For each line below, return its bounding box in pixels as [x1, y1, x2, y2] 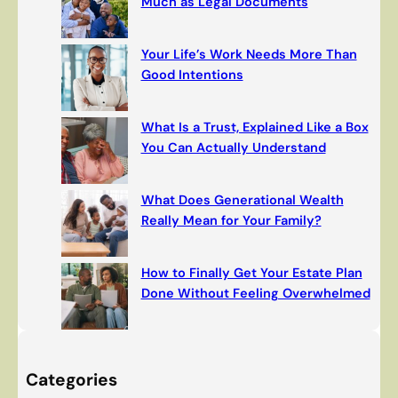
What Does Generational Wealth [140, 192, 344, 210]
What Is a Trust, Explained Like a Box [140, 119, 369, 137]
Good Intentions [140, 67, 243, 84]
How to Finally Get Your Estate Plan [140, 265, 362, 283]
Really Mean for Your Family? [140, 212, 322, 230]
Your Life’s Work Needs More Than [140, 46, 357, 64]
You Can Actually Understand [140, 139, 326, 157]
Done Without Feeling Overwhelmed [140, 285, 370, 303]
